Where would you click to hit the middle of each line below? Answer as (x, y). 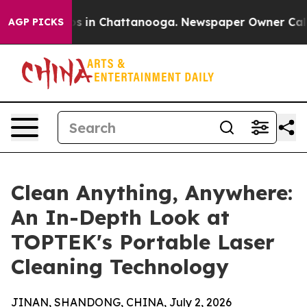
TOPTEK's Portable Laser (143, 242)
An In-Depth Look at (120, 217)
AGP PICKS (36, 22)
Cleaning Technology (120, 267)
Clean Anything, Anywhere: (152, 193)
